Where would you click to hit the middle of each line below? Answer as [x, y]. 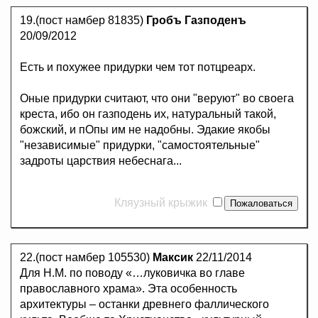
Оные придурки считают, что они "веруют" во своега [157, 99]
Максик [173, 258]
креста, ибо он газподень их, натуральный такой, [148, 114]
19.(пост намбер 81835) [83, 21]
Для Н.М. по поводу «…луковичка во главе [132, 273]
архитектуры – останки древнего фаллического [144, 305]
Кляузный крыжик [162, 203]
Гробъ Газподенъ [196, 21]
